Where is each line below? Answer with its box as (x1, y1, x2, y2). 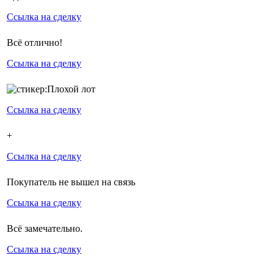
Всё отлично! (7, 37, 62, 48)
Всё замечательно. (7, 223, 83, 234)
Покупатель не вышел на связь (7, 176, 135, 187)
